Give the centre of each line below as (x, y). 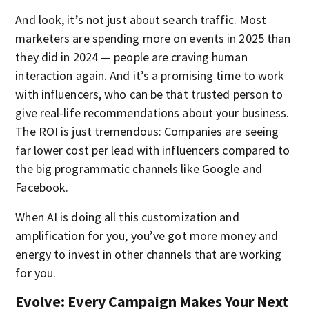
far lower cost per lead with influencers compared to (153, 150)
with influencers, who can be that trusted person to (149, 94)
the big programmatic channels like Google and (139, 168)
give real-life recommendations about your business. (152, 112)
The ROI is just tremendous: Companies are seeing (147, 131)
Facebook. (42, 187)
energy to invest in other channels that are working (149, 254)
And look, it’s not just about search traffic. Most (141, 19)
